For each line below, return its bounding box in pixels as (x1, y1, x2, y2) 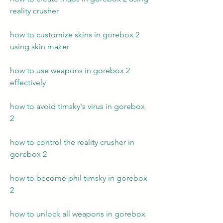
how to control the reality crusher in (10, 137, 134, 147)
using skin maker (10, 42, 69, 51)
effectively (10, 78, 48, 87)
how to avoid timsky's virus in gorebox (10, 102, 145, 111)
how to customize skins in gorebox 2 (10, 30, 139, 39)
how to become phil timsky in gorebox (10, 173, 147, 183)
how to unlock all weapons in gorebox (10, 209, 145, 219)
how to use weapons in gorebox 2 (10, 66, 130, 75)
